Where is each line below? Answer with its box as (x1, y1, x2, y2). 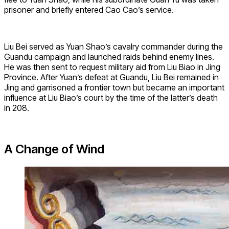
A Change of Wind (4, 142, 104, 157)
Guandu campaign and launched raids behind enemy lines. (4, 52, 214, 62)
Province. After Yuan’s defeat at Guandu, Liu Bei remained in (4, 72, 219, 83)
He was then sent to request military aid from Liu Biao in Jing (4, 62, 220, 73)
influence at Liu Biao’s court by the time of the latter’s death (4, 93, 218, 103)
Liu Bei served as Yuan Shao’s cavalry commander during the (4, 41, 223, 52)
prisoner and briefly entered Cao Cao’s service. (4, 5, 174, 15)
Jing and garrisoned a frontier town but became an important (4, 82, 224, 93)
